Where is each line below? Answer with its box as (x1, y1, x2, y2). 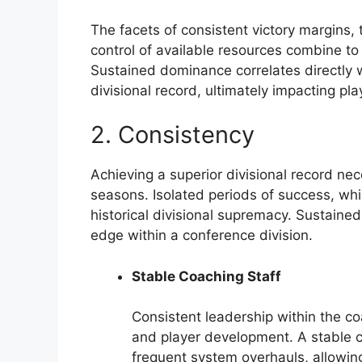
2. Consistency (90, 120, 255, 149)
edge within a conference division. (90, 227, 313, 244)
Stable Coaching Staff (132, 267, 281, 284)
